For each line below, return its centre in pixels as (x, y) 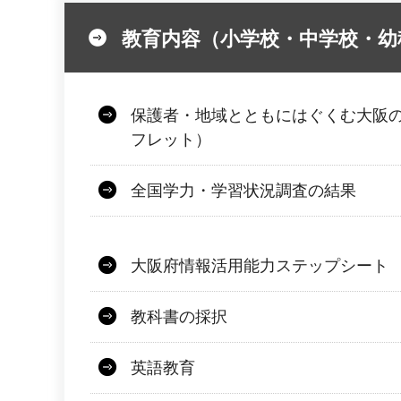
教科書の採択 (179, 317)
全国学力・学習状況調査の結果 (243, 191)
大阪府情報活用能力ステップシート (260, 266)
